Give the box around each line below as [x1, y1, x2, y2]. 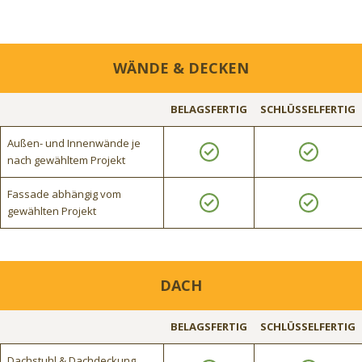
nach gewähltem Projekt [7, 152, 125, 167]
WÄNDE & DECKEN [113, 57, 249, 78]
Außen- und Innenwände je [7, 135, 141, 150]
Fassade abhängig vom [7, 186, 121, 201]
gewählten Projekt [7, 203, 96, 218]
